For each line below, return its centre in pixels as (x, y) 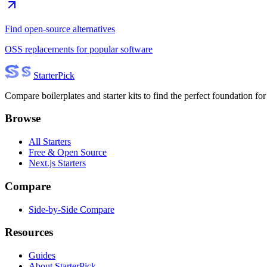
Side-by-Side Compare (72, 209)
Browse (23, 119)
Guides (42, 256)
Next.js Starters (57, 163)
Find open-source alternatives (60, 29)
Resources (29, 232)
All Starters (50, 142)
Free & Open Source (68, 153)
